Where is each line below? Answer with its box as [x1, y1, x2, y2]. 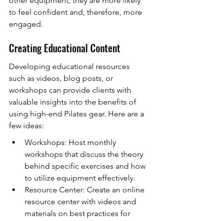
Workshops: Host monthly [25, 138, 118, 147]
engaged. [9, 19, 43, 29]
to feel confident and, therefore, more [9, 7, 144, 17]
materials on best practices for [25, 209, 132, 219]
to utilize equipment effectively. [25, 173, 135, 183]
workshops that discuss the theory [25, 149, 145, 159]
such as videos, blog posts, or [9, 74, 115, 83]
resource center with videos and [25, 197, 138, 207]
